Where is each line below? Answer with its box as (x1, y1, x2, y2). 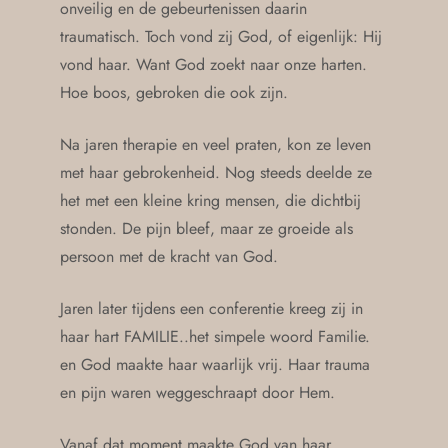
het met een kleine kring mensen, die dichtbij (60, 189, 361, 213)
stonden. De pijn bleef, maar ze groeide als (60, 217, 353, 241)
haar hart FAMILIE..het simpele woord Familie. (60, 325, 370, 349)
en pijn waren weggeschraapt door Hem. (60, 381, 335, 405)
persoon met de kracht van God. (60, 245, 278, 269)
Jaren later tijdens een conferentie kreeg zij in (60, 297, 363, 321)
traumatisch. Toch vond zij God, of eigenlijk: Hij (60, 25, 382, 49)
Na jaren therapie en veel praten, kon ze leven (60, 133, 371, 157)
